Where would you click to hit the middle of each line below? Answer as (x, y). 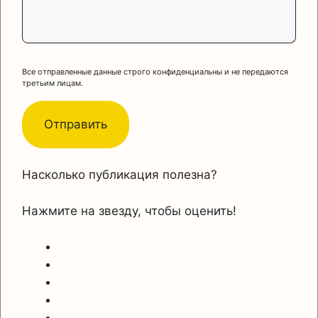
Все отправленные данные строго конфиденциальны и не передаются (155, 72)
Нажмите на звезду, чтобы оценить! (129, 210)
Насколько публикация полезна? (120, 175)
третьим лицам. (53, 83)
